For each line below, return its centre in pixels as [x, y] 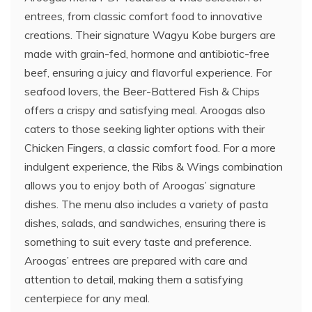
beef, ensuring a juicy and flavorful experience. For [148, 72]
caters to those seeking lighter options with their [145, 129]
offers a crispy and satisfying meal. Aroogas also [145, 110]
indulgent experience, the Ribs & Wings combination [154, 166]
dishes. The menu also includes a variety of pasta [146, 204]
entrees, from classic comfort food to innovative [143, 16]
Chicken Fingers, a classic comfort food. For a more [150, 148]
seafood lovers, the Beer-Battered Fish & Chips [142, 91]
